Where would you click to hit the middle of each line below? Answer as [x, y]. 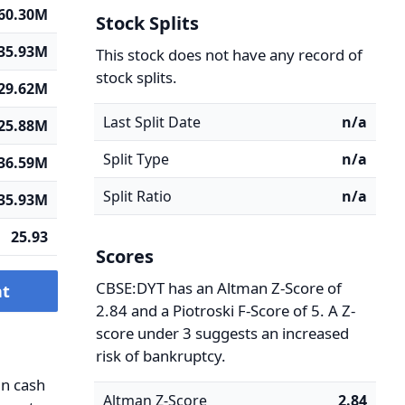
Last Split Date [151, 122]
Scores [124, 256]
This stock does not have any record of [229, 55]
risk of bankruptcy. [160, 356]
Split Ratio [137, 196]
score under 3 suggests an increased [222, 333]
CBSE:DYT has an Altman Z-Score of [218, 288]
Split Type [136, 159]
